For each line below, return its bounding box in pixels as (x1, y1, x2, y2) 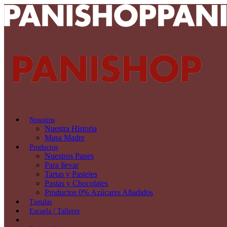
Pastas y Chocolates (45, 179, 108, 187)
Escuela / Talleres (29, 207, 80, 215)
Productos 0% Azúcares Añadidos (45, 188, 153, 197)
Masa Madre (45, 133, 85, 142)
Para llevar (45, 161, 79, 169)
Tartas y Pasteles (45, 170, 97, 178)
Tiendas (29, 198, 52, 206)
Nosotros (29, 116, 55, 124)
